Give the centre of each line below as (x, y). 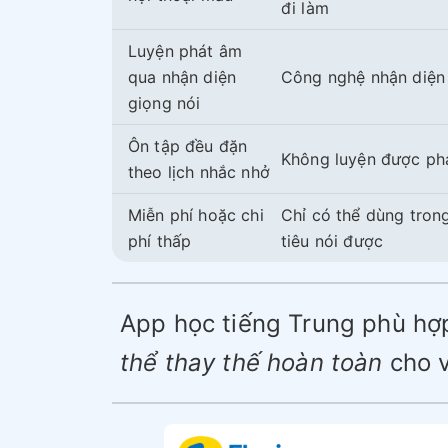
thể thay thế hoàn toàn (251, 363)
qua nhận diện (182, 77)
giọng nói (164, 103)
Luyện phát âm (185, 51)
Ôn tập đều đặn (188, 146)
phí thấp (160, 241)
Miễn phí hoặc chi (196, 215)
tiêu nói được (332, 241)
